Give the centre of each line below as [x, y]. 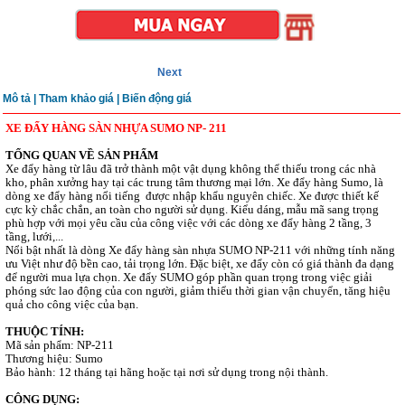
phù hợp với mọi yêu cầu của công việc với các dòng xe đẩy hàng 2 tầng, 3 [188, 223]
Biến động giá [157, 99]
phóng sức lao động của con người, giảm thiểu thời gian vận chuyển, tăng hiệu [198, 291]
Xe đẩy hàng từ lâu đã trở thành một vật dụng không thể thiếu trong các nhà [191, 169]
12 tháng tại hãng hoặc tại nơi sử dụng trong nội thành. [193, 372]
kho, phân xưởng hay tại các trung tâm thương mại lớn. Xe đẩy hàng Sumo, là [194, 182]
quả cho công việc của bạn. [72, 304]
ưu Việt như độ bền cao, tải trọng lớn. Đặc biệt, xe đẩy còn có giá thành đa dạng [200, 264]
